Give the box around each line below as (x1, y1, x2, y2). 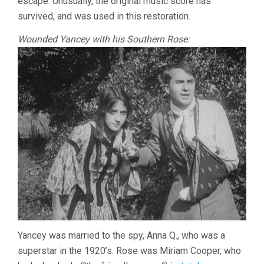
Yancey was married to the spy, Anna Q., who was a (18, 229, 225, 241)
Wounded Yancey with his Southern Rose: (18, 34, 190, 45)
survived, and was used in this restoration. (18, 11, 190, 22)
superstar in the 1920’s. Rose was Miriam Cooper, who (18, 245, 241, 256)
